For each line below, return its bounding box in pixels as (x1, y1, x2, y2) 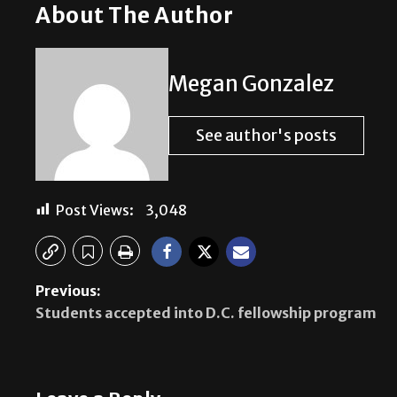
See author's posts (196, 127, 337, 148)
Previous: (35, 284, 101, 302)
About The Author (35, 4, 233, 32)
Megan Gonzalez (168, 72, 334, 100)
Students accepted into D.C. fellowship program (35, 306, 377, 324)
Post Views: (56, 203, 134, 222)
